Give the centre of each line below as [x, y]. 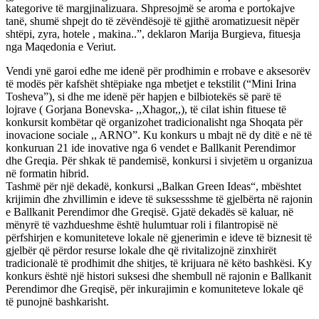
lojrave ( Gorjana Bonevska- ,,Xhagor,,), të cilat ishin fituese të [146, 110]
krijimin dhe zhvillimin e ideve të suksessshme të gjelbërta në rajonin [159, 199]
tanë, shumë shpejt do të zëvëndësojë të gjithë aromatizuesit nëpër [152, 21]
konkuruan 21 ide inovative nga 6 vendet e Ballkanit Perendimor [151, 148]
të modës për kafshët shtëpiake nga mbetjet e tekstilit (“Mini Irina [151, 84]
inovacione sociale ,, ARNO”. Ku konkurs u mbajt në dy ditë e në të [159, 135]
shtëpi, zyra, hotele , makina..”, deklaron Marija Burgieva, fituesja [153, 34]
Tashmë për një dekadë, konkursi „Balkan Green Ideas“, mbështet [153, 187]
